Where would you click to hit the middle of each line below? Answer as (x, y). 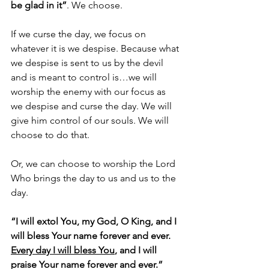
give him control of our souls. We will (91, 120)
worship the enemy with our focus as (89, 92)
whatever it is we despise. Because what (96, 48)
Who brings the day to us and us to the (95, 178)
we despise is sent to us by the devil (88, 63)
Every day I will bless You (63, 250)
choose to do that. (50, 135)
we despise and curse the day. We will (92, 106)
